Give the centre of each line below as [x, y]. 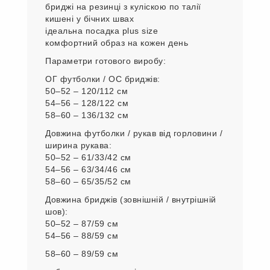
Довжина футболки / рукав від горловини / [134, 133]
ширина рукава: [78, 145]
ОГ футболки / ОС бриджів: [103, 79]
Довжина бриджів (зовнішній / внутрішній [131, 199]
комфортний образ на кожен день [117, 42]
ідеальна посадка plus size [102, 30]
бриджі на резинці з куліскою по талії [123, 6]
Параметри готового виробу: [105, 61]
